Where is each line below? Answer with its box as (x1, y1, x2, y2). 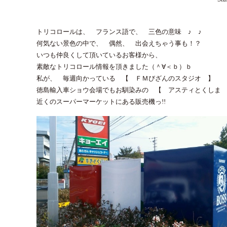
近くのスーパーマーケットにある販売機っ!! (36, 98, 166, 106)
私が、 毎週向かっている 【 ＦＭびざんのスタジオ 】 (36, 74, 214, 83)
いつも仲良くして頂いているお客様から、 (36, 51, 162, 59)
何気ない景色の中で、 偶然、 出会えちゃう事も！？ (36, 40, 201, 48)
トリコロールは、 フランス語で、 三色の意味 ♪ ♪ (36, 28, 202, 36)
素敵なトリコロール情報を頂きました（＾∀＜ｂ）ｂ (36, 63, 192, 71)
